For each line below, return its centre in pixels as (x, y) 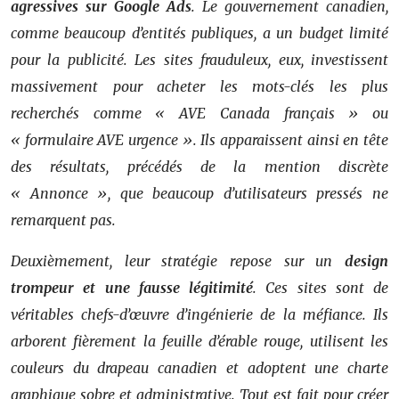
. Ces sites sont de (321, 287)
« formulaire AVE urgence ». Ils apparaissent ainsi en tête (199, 139)
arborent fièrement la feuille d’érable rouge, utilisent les (199, 341)
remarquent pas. (63, 220)
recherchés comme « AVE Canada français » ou (199, 113)
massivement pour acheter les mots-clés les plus (199, 86)
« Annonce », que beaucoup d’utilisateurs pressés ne (199, 193)
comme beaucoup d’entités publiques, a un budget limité (199, 33)
